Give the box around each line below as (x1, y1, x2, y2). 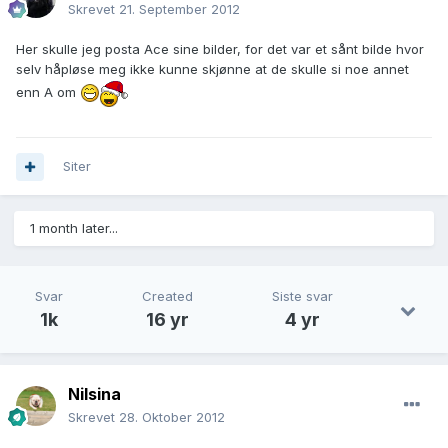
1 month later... (30, 220, 118, 237)
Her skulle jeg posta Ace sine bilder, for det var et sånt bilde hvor (16, 41, 424, 58)
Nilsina (68, 384, 121, 405)
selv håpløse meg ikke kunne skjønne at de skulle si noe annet (16, 61, 409, 78)
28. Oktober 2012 (119, 409, 225, 426)
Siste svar (271, 288, 333, 305)
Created (141, 288, 193, 305)
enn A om (16, 83, 80, 100)
